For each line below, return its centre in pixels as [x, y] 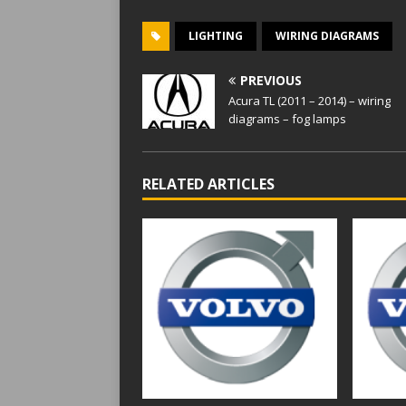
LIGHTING [216, 36]
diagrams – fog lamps [287, 119]
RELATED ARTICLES [208, 184]
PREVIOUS [271, 80]
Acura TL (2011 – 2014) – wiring [309, 101]
